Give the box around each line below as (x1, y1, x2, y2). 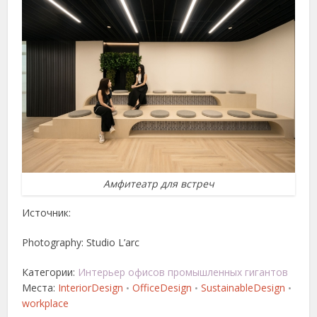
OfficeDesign (132, 280, 192, 294)
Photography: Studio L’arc (22, 235, 140, 249)
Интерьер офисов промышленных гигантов (78, 265, 289, 279)
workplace (22, 296, 69, 310)
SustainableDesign (201, 280, 286, 294)
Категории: (22, 265, 79, 279)
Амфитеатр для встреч (103, 176, 214, 190)
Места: (22, 280, 59, 294)
